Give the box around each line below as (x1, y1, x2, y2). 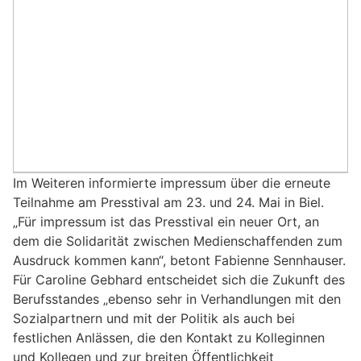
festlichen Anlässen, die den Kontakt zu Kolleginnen (13, 329, 325, 346)
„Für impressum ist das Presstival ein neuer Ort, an (13, 213, 319, 230)
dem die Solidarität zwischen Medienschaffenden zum (13, 232, 342, 249)
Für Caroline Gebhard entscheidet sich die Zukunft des (13, 271, 345, 288)
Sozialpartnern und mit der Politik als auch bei (13, 309, 295, 326)
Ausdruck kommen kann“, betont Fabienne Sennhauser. (13, 251, 346, 268)
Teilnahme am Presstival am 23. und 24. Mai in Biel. (13, 193, 324, 210)
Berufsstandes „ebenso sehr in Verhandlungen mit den (13, 290, 341, 307)
